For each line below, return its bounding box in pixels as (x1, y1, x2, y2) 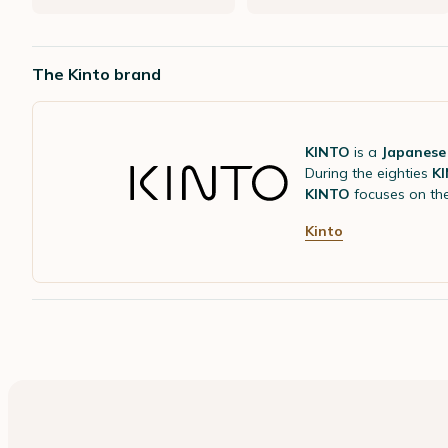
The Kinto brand (32, 64, 161, 84)
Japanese (381, 143, 446, 161)
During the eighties (305, 164, 432, 182)
